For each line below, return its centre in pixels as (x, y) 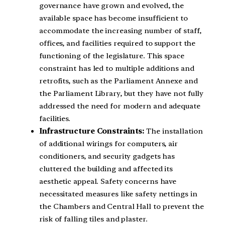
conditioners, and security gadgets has (107, 156)
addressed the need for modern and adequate (120, 106)
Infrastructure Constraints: (92, 131)
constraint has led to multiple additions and (117, 68)
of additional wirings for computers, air (108, 144)
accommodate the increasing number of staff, (120, 31)
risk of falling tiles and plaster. (93, 219)
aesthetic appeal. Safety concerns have (108, 181)
